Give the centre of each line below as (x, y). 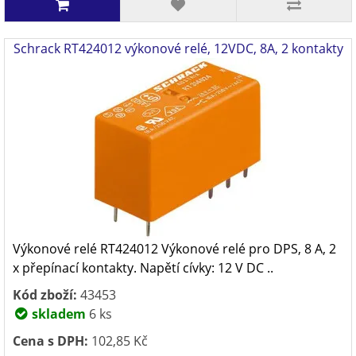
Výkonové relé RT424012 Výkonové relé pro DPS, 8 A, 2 (174, 249)
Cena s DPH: (50, 341)
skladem (57, 314)
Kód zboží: (45, 295)
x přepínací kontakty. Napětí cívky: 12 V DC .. (143, 268)
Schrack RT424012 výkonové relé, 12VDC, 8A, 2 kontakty (178, 48)
